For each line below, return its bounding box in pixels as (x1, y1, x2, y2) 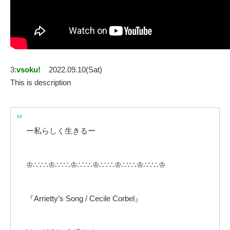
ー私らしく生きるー (26, 126, 95, 136)
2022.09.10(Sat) (49, 65, 102, 74)
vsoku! (16, 65, 41, 74)
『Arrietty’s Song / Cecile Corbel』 (26, 194, 142, 203)
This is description (10, 78, 71, 87)
